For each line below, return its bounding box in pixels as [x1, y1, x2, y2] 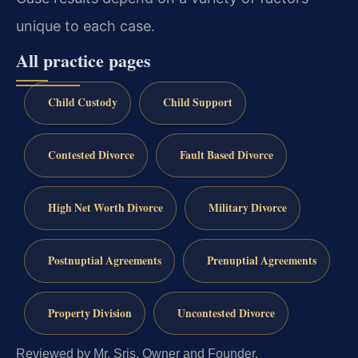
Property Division [47, 304, 132, 321]
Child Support [162, 94, 233, 111]
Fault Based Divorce [179, 147, 273, 164]
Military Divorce [208, 199, 287, 216]
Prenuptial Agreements [206, 252, 316, 268]
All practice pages [16, 46, 151, 74]
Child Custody [47, 94, 117, 111]
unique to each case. [16, 18, 155, 35]
